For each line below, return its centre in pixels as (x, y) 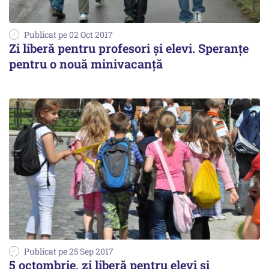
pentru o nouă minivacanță (86, 63)
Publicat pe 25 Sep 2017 (69, 251)
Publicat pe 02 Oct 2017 (68, 34)
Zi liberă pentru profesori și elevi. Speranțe (129, 48)
